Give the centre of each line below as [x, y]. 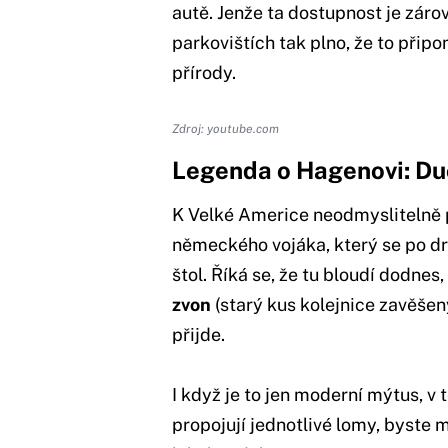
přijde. [198, 334]
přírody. [204, 72]
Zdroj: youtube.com [225, 128]
